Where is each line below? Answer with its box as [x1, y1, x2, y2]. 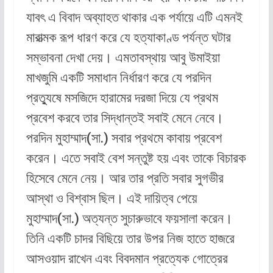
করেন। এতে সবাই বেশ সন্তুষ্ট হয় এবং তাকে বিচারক [26, 151, 246, 166]
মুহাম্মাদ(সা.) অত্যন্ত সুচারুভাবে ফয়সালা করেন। [26, 211, 233, 227]
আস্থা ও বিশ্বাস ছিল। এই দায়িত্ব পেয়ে [26, 191, 197, 207]
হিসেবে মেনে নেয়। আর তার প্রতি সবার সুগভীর [26, 171, 224, 186]
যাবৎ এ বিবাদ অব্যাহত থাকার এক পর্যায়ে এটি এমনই [26, 10, 243, 26]
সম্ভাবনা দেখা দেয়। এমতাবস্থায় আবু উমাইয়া [26, 50, 220, 66]
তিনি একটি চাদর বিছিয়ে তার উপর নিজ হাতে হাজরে [26, 231, 235, 247]
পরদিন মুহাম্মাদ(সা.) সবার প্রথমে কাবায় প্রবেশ [26, 130, 222, 146]
